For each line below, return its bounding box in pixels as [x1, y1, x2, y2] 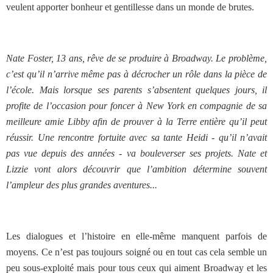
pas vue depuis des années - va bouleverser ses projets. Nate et [6, 148, 267, 158]
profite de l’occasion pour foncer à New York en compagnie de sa [6, 101, 267, 111]
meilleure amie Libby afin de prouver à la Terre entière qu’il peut [6, 116, 267, 127]
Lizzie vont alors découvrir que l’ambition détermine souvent [6, 164, 267, 174]
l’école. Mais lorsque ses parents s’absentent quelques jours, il [6, 85, 267, 95]
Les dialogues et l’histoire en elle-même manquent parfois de [6, 231, 267, 241]
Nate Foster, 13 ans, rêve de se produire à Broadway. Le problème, [6, 53, 267, 63]
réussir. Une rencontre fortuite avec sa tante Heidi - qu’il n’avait [6, 132, 267, 143]
